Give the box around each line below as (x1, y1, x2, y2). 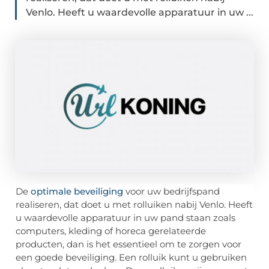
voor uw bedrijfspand (123, 186, 220, 198)
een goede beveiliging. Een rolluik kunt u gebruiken (16, 252, 247, 264)
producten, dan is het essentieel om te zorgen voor (16, 238, 241, 250)
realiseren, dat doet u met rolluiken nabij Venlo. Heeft (16, 199, 253, 211)
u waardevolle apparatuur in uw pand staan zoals (16, 212, 235, 224)
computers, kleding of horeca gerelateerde (16, 225, 206, 237)
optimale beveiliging (31, 186, 123, 198)
